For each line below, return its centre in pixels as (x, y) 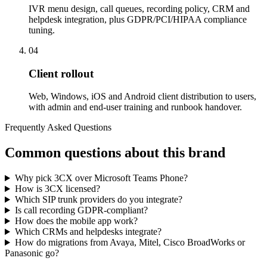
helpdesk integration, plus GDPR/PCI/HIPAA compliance (138, 19)
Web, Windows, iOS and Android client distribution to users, (142, 97)
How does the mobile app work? (76, 221)
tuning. (42, 30)
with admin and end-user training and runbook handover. (135, 107)
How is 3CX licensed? (57, 189)
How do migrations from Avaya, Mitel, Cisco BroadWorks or (130, 243)
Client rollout (61, 73)
